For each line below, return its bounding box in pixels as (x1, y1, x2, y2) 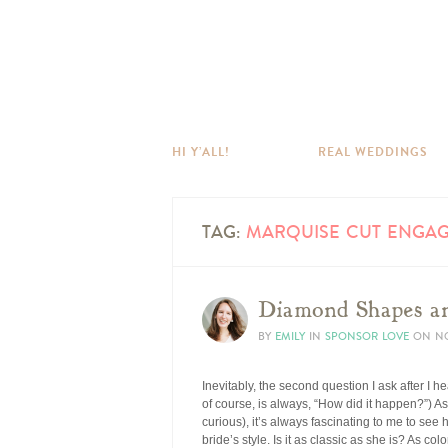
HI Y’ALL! (172, 143, 230, 161)
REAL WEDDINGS (318, 143, 428, 161)
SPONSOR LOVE (325, 329, 409, 344)
